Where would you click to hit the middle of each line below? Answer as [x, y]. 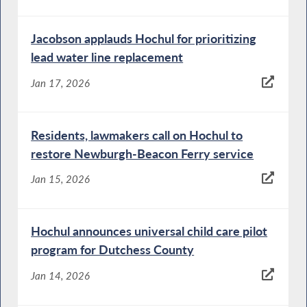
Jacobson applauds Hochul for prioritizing [144, 39]
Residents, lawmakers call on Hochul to [137, 135]
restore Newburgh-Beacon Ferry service [143, 153]
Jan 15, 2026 [61, 179]
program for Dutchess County [113, 250]
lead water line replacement [107, 57]
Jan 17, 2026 [61, 83]
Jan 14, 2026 [61, 275]
